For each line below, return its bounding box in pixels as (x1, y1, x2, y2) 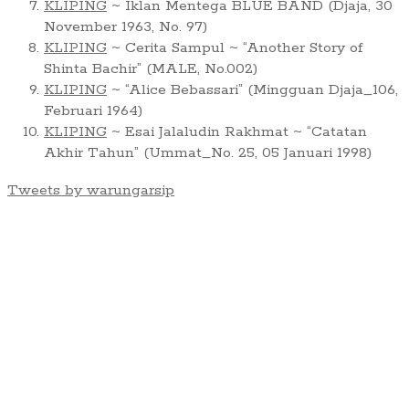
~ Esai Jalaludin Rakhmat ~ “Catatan (107, 122, 367, 142)
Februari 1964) (44, 101, 142, 121)
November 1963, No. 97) (44, 17, 207, 37)
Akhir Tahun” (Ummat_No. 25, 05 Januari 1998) (44, 143, 372, 163)
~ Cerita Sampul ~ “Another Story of (107, 38, 362, 58)
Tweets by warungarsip (7, 181, 174, 201)
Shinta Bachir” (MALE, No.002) (44, 59, 257, 79)
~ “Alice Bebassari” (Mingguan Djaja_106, (107, 80, 398, 100)
